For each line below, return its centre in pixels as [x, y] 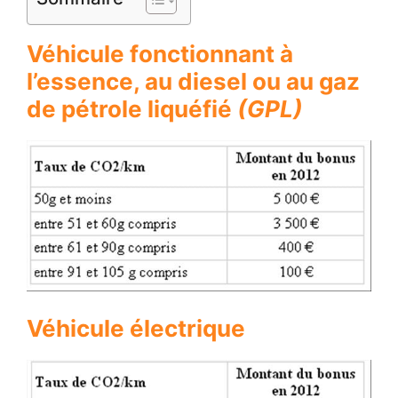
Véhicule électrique [136, 328]
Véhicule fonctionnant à [160, 54]
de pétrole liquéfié [132, 109]
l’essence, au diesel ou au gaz [193, 81]
